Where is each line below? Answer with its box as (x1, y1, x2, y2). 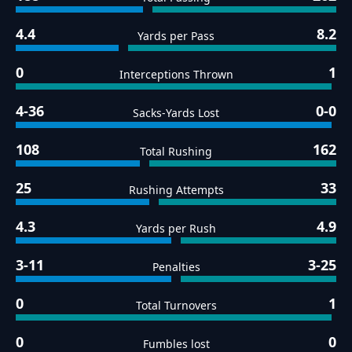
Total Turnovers (135, 298, 217, 313)
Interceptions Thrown (119, 67, 233, 82)
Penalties (152, 259, 200, 275)
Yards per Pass (137, 28, 214, 44)
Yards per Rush (136, 221, 216, 236)
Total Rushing (139, 144, 212, 159)
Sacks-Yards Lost (132, 105, 219, 121)
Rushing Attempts (128, 182, 224, 198)
